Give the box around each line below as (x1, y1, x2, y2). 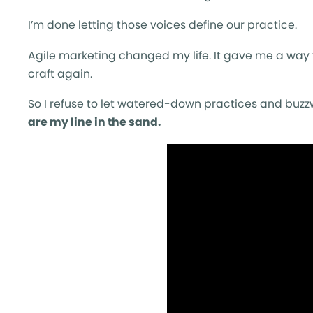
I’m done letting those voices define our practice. (28, 17, 297, 34)
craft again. (28, 65, 92, 82)
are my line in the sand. (28, 114, 161, 131)
